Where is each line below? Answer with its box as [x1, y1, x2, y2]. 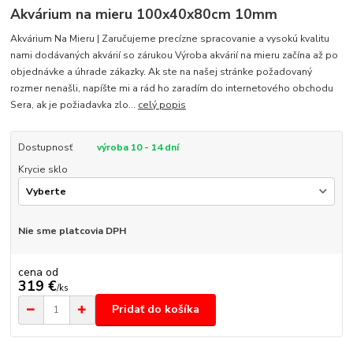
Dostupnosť [17, 140, 72, 154]
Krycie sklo [17, 162, 68, 176]
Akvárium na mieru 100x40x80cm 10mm [10, 4, 278, 24]
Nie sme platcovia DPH [17, 225, 126, 238]
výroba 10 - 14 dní [96, 140, 179, 154]
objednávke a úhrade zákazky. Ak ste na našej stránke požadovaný [10, 65, 313, 78]
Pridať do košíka [112, 302, 199, 318]
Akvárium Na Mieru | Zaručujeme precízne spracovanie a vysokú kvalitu [10, 32, 330, 45]
